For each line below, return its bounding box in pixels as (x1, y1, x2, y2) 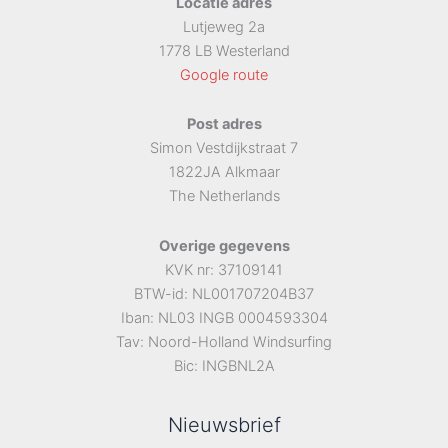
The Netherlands (168, 187, 280, 206)
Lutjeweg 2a (183, 17, 265, 36)
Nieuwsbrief (167, 413, 281, 438)
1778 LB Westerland (158, 41, 290, 60)
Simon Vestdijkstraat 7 (150, 139, 298, 158)
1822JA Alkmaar (168, 163, 280, 182)
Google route (180, 65, 268, 84)
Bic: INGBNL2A (173, 356, 275, 375)
